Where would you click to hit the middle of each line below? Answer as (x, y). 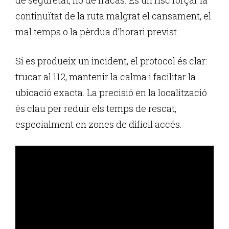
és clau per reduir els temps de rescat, (96, 108)
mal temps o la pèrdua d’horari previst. (97, 31)
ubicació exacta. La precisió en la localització (111, 92)
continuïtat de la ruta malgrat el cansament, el (113, 16)
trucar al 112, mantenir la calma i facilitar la (106, 76)
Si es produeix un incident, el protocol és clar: (111, 61)
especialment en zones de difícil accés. (99, 124)
